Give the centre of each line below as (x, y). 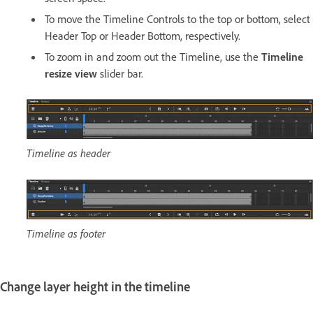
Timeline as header (68, 153)
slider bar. (120, 73)
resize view (71, 73)
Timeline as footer (66, 233)
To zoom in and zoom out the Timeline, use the (153, 56)
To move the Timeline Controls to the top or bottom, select (177, 19)
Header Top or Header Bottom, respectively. (143, 35)
